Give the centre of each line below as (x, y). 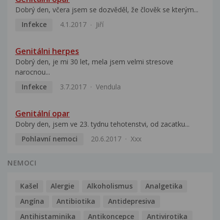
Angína (32, 201)
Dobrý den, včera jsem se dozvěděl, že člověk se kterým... (107, 10)
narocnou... (33, 72)
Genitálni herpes (47, 51)
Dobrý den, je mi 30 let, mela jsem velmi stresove (94, 62)
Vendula (108, 86)
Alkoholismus (110, 186)
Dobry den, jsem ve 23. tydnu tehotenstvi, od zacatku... (102, 124)
